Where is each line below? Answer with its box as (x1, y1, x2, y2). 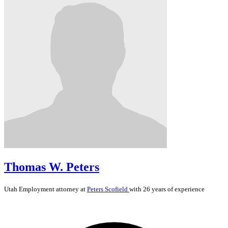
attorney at (54, 185, 87, 193)
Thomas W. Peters (4, 160, 99, 174)
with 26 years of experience (129, 185, 205, 193)
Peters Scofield (87, 185, 129, 193)
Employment (19, 185, 54, 193)
